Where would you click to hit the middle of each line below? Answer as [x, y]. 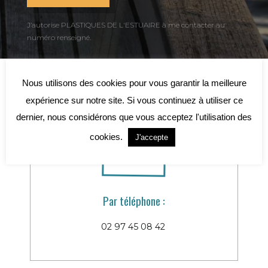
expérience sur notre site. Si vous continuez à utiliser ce [134, 100]
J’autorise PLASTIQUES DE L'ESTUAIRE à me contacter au [126, 25]
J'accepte [152, 138]
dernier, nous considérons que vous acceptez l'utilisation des [134, 117]
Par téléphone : [134, 201]
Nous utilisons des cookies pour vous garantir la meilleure [134, 83]
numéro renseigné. [59, 38]
